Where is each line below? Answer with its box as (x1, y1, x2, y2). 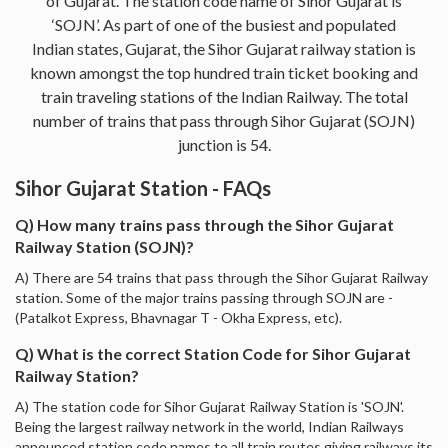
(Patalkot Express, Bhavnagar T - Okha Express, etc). (15, 308, 342, 326)
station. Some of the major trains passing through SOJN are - (15, 288, 393, 306)
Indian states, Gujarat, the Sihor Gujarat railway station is (32, 38, 416, 58)
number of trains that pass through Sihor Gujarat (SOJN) (33, 110, 415, 130)
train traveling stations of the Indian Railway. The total (40, 86, 408, 106)
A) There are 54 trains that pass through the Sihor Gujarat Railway (15, 268, 428, 286)
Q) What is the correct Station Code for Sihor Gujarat (15, 343, 411, 363)
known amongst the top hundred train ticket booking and (30, 62, 418, 82)
